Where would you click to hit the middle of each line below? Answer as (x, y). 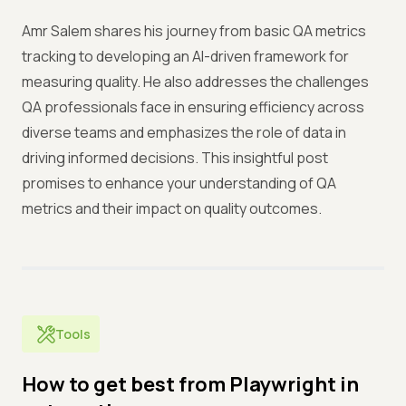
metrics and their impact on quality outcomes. (172, 208)
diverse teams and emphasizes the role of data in (184, 132)
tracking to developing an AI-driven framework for (185, 56)
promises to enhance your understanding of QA (179, 183)
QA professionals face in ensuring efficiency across (193, 107)
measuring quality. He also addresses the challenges (195, 82)
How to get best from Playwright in (190, 384)
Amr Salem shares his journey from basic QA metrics (194, 31)
